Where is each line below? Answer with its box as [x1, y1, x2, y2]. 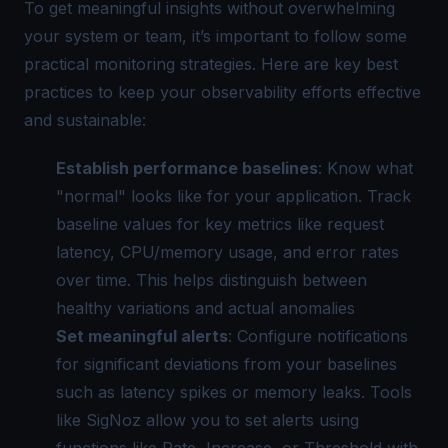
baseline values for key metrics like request [56, 213, 384, 234]
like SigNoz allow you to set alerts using [56, 409, 359, 430]
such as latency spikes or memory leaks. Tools [56, 381, 412, 402]
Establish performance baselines [56, 157, 318, 178]
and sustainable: [24, 109, 146, 130]
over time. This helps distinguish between [56, 269, 367, 290]
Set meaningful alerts [56, 325, 228, 346]
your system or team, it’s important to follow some [24, 25, 407, 46]
